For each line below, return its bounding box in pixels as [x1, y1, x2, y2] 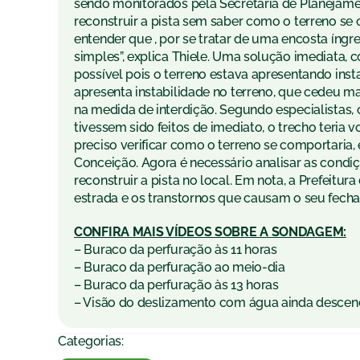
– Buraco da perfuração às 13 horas [74, 277, 279, 293]
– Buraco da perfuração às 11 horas [74, 242, 277, 258]
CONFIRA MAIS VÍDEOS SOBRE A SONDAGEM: [74, 224, 346, 240]
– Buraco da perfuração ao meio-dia [74, 260, 285, 276]
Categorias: [58, 333, 124, 350]
